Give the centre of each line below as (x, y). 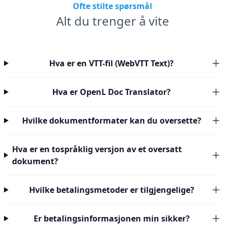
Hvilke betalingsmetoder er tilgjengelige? (111, 190)
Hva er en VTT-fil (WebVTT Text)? (112, 63)
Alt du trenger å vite (113, 21)
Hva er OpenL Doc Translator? (112, 92)
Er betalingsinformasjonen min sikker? (111, 218)
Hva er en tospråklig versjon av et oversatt (97, 149)
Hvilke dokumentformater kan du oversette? (111, 121)
